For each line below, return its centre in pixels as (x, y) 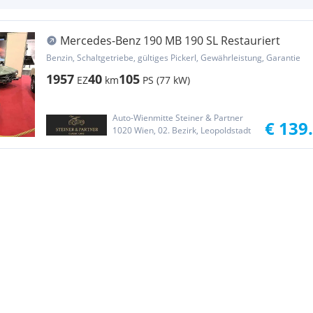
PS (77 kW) (166, 80)
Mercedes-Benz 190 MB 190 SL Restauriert (170, 41)
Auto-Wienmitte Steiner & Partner (177, 118)
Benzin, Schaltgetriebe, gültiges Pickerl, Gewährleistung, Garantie (173, 58)
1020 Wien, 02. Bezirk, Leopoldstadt (181, 130)
